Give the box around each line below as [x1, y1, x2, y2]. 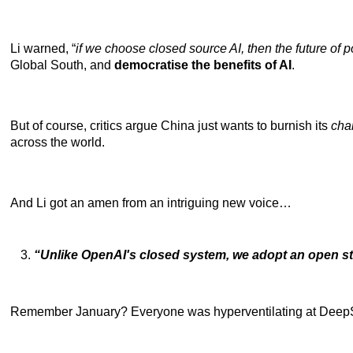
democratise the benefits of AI [114, 58, 292, 72]
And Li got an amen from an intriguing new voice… [10, 195, 292, 210]
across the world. [10, 135, 105, 149]
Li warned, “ [10, 41, 76, 55]
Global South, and [10, 58, 114, 72]
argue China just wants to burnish [125, 118, 312, 132]
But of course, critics [10, 118, 122, 132]
